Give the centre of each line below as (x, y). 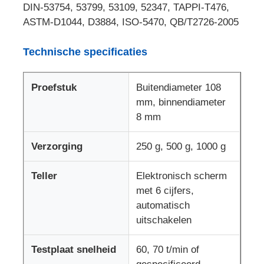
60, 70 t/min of (168, 249)
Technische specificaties (85, 52)
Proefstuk (54, 87)
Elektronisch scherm (182, 176)
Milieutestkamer (56, 220)
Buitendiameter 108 (179, 87)
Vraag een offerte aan (68, 146)
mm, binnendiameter (181, 102)
